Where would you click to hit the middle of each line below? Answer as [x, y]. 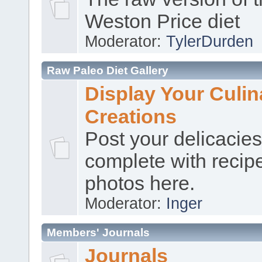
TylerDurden [210, 41]
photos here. [140, 183]
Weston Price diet [163, 21]
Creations [131, 116]
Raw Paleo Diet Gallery [108, 70]
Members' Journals [98, 232]
